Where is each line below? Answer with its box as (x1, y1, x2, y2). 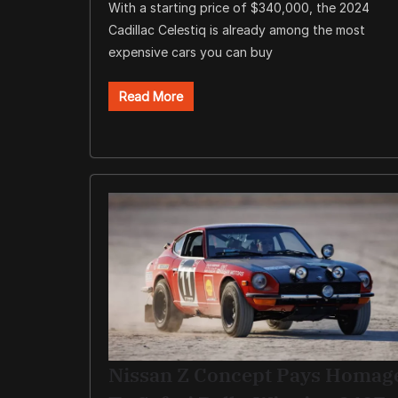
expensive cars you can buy (108, 44, 273, 60)
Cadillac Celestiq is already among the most (108, 22, 365, 38)
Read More (119, 89, 183, 105)
